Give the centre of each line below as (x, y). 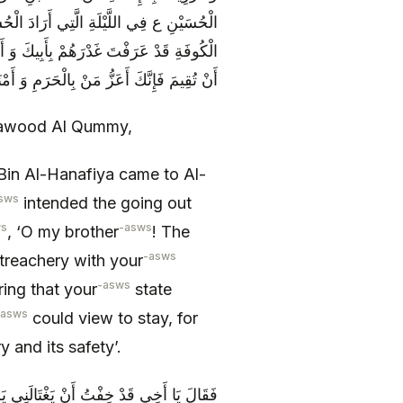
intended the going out (105, 202)
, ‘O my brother (63, 231)
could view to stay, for (113, 318)
